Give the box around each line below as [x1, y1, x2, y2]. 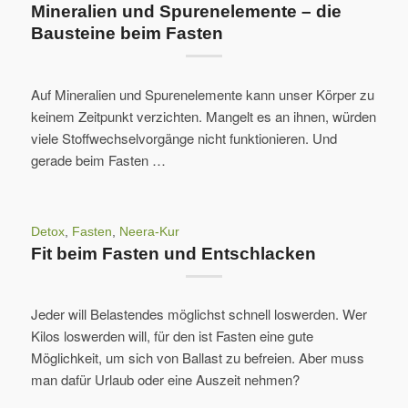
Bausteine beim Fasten [30, 24, 223, 43]
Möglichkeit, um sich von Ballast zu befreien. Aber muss [30, 348, 364, 368]
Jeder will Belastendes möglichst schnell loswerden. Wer [30, 304, 367, 324]
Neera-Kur [118, 224, 179, 239]
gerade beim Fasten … [30, 149, 166, 169]
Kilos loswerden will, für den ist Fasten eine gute [30, 326, 313, 346]
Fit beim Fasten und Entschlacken [30, 243, 316, 263]
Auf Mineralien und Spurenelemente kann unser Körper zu [30, 84, 374, 104]
